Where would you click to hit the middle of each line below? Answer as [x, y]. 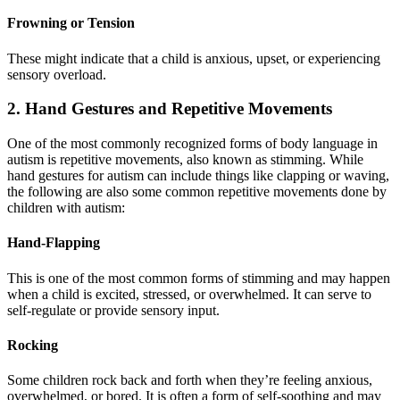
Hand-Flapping [54, 243]
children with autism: [66, 208]
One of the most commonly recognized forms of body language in [192, 144]
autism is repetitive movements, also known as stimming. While [185, 160]
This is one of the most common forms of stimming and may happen [199, 278]
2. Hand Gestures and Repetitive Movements [170, 109]
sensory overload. [57, 74]
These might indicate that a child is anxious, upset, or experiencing [194, 58]
